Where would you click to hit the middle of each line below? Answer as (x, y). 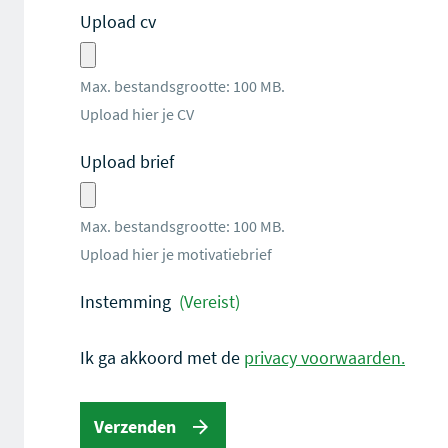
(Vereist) (209, 301)
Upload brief (127, 161)
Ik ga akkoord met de (162, 357)
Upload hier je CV (137, 114)
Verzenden (135, 426)
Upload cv (118, 21)
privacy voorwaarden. (324, 357)
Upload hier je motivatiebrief (176, 254)
